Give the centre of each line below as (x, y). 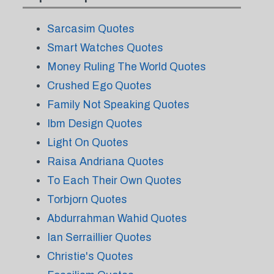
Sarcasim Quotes (91, 29)
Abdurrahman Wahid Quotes (117, 218)
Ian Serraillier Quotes (99, 237)
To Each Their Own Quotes (114, 180)
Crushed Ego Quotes (99, 86)
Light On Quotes (87, 143)
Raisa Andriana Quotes (105, 161)
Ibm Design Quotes (94, 124)
